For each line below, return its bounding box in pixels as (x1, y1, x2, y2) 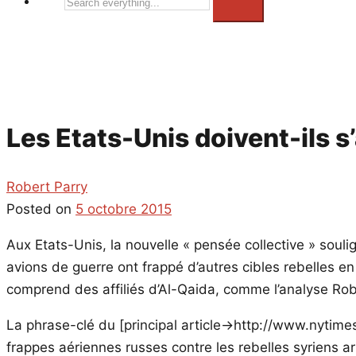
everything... (64, 14, 134, 30)
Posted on (6, 200, 75, 217)
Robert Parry (6, 178, 87, 195)
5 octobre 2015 (75, 200, 172, 217)
